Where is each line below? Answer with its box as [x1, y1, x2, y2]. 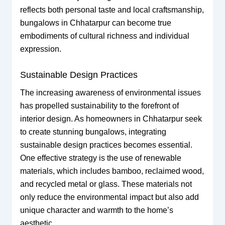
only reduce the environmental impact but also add [20, 193, 199, 202]
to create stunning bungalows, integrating [20, 128, 166, 137]
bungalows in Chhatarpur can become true [20, 18, 171, 27]
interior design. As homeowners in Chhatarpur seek [20, 115, 202, 124]
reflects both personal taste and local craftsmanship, [20, 5, 204, 14]
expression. [20, 44, 61, 53]
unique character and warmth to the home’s [20, 206, 173, 215]
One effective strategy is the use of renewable [20, 154, 181, 163]
